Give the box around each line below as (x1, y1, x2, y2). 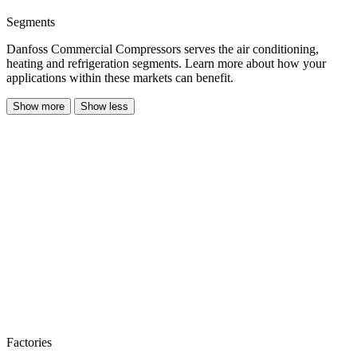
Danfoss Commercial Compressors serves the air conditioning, (6, 41, 319, 56)
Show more (13, 100, 65, 112)
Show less (80, 100, 128, 112)
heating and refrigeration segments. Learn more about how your (6, 56, 326, 70)
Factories (6, 335, 52, 349)
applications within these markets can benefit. (6, 70, 233, 84)
